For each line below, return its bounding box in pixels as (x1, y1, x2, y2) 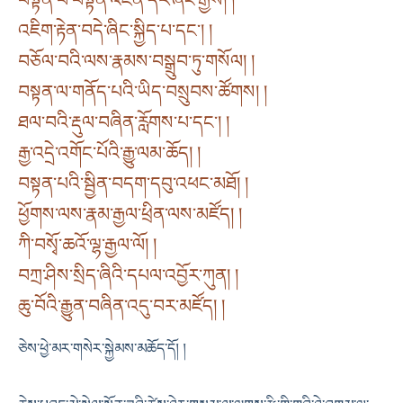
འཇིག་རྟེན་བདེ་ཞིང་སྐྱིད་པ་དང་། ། (18, 21, 212, 41)
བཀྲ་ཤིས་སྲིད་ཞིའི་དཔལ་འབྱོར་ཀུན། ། (18, 265, 238, 286)
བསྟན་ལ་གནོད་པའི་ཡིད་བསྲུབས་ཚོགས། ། (18, 82, 267, 103)
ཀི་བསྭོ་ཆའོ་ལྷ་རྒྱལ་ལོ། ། (18, 235, 157, 255)
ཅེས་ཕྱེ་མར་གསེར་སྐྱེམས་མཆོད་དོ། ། (18, 341, 186, 357)
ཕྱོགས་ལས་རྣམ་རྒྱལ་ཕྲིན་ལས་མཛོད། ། (18, 204, 242, 225)
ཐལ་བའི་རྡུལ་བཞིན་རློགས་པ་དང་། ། (18, 112, 229, 133)
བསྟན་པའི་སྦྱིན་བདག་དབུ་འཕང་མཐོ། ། (18, 174, 248, 194)
